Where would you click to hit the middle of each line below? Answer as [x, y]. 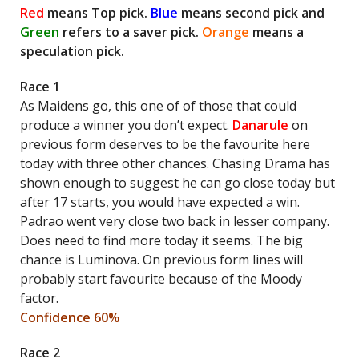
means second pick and [251, 13]
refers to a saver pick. [131, 32]
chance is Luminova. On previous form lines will [161, 260]
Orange [226, 32]
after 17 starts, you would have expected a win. [160, 202]
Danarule [260, 125]
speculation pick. [72, 51]
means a [276, 32]
